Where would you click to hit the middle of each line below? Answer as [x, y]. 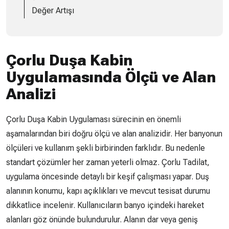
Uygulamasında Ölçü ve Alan [111, 77]
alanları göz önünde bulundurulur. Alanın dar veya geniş [102, 220]
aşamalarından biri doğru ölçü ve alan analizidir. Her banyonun [114, 134]
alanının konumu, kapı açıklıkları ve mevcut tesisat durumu [108, 191]
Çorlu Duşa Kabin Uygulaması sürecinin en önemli [94, 119]
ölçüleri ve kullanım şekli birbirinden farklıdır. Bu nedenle [106, 148]
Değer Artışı [53, 10]
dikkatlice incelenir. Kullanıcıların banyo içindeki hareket [105, 205]
